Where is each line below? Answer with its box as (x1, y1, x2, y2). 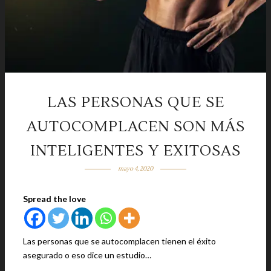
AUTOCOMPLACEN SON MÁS (26, 117, 245, 136)
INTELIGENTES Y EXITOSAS (30, 142, 241, 160)
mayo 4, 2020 (117, 165, 153, 172)
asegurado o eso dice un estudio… (23, 250, 151, 260)
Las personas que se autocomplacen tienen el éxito (23, 236, 216, 246)
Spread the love (23, 194, 86, 204)
